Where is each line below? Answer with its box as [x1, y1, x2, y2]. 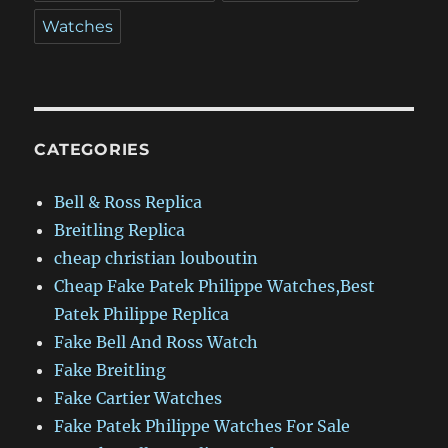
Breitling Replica [54, 219, 186, 240]
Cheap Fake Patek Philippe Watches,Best [54, 275, 376, 296]
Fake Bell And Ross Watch [54, 331, 259, 352]
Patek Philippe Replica [54, 303, 230, 324]
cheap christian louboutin [54, 247, 259, 268]
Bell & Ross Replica [54, 191, 203, 212]
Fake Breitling [54, 359, 167, 380]
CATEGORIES [34, 139, 150, 159]
